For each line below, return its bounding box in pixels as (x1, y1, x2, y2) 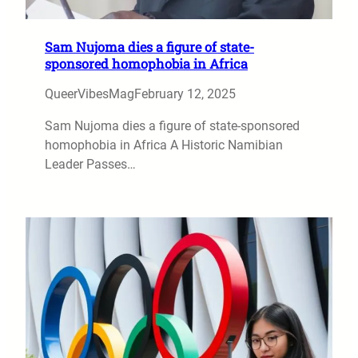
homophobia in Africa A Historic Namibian (45, 137, 283, 153)
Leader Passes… (45, 156, 136, 172)
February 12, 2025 (134, 86, 236, 101)
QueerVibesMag (45, 86, 134, 101)
